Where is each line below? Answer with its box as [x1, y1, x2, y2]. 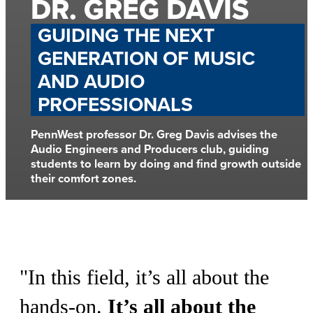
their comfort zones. [31, 169, 136, 187]
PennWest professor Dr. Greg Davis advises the [31, 125, 277, 143]
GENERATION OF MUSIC [38, 43, 255, 73]
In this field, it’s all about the [28, 265, 269, 289]
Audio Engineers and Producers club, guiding [31, 140, 269, 158]
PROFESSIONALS [38, 89, 193, 119]
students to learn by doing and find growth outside [31, 154, 301, 173]
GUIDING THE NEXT [38, 20, 214, 50]
